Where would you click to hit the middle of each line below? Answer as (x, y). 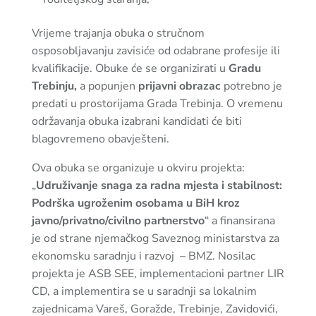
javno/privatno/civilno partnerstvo (118, 221)
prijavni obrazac (179, 86)
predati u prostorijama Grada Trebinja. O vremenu (157, 104)
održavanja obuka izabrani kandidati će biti (136, 121)
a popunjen (109, 86)
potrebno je (251, 86)
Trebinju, (55, 86)
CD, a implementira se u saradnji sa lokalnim (144, 291)
